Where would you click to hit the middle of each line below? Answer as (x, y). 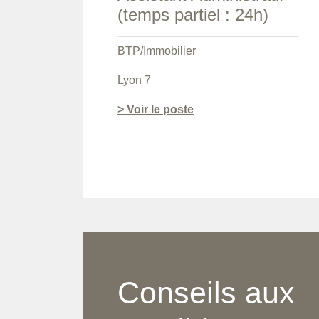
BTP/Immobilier (157, 51)
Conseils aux (206, 292)
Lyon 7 (134, 80)
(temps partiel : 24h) (193, 15)
